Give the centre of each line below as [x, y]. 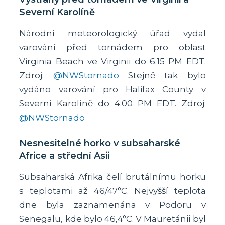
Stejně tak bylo [162, 75]
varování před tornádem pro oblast [113, 47]
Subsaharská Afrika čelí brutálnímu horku [113, 177]
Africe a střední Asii [65, 155]
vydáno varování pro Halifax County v [113, 89]
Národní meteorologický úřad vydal [113, 33]
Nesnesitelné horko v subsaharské [100, 143]
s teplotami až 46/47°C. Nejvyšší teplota [113, 191]
